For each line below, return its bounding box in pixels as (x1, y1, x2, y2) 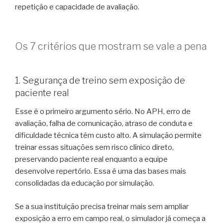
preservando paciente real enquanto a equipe (15, 155, 168, 164)
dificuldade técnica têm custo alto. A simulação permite (15, 131, 202, 140)
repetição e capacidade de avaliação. (15, 2, 139, 12)
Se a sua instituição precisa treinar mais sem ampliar (15, 202, 189, 211)
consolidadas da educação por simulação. (15, 179, 154, 188)
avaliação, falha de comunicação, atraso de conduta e (15, 119, 193, 128)
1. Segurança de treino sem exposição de (15, 75, 185, 86)
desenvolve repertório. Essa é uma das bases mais (15, 167, 186, 176)
